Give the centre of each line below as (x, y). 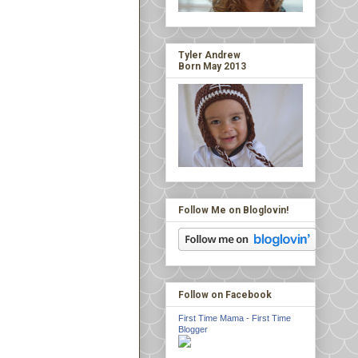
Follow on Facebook (225, 294)
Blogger (193, 329)
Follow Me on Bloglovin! (233, 211)
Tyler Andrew (209, 56)
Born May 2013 (212, 67)
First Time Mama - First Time (235, 318)
